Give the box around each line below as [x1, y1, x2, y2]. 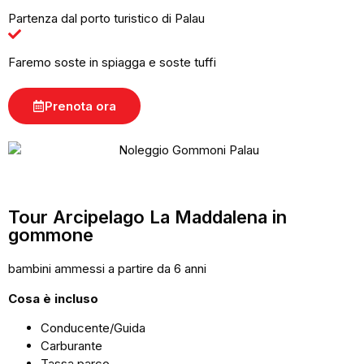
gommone [8, 224, 93, 246]
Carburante [41, 338, 102, 354]
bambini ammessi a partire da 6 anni [8, 261, 206, 277]
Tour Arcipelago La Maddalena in [8, 206, 287, 228]
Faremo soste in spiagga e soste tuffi [8, 54, 216, 71]
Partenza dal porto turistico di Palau [8, 11, 205, 27]
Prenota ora [45, 98, 116, 115]
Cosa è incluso [8, 290, 98, 306]
